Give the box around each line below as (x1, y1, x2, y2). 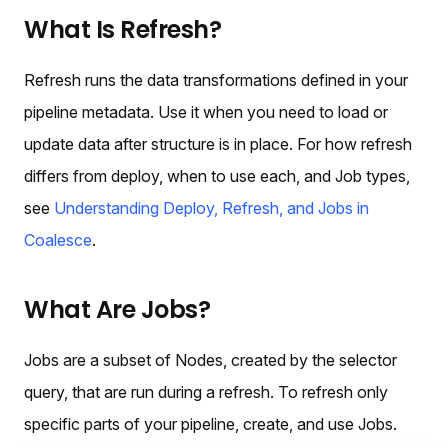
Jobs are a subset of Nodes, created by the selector (24, 349, 397, 370)
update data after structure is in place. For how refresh (24, 133, 412, 154)
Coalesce (24, 229, 92, 250)
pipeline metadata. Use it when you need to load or (24, 101, 388, 122)
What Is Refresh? (24, 12, 222, 46)
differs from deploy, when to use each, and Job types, (24, 165, 410, 186)
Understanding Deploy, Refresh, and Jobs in (54, 197, 369, 218)
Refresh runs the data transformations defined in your (24, 69, 408, 90)
